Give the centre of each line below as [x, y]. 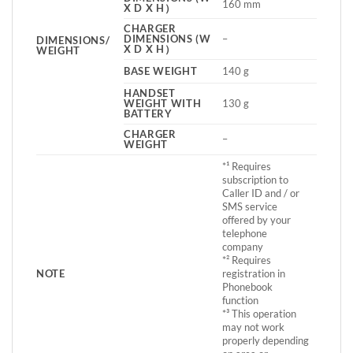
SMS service [249, 206]
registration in [253, 273]
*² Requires [246, 260]
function [240, 300]
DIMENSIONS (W [167, 38]
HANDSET [150, 93]
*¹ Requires [246, 166]
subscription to [255, 179]
